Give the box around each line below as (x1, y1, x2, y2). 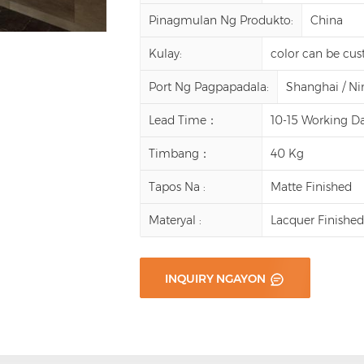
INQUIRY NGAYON (165, 271, 269, 286)
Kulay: (149, 45, 183, 61)
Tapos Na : (149, 179, 206, 194)
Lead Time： (149, 112, 219, 128)
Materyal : (149, 212, 202, 227)
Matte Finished (271, 179, 353, 194)
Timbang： (149, 145, 211, 161)
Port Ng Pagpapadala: (149, 79, 270, 94)
